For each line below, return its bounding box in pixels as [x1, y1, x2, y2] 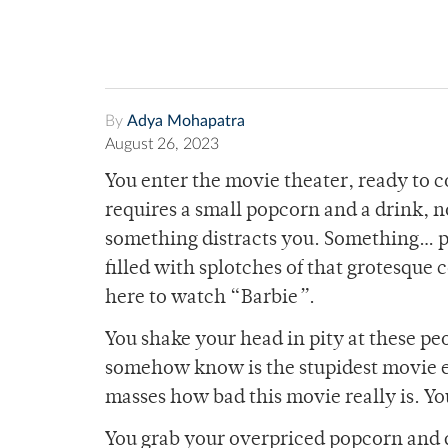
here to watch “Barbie [105, 289, 298, 309]
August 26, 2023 [105, 136, 219, 153]
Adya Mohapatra [127, 113, 245, 130]
